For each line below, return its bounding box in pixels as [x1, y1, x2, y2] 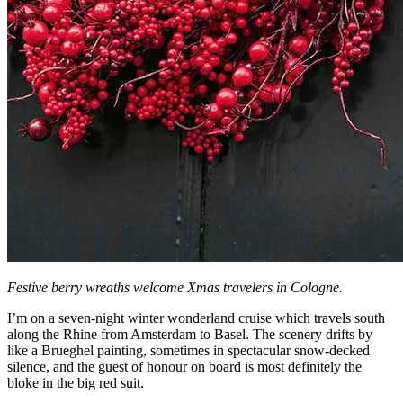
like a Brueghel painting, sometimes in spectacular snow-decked [7, 342, 370, 358]
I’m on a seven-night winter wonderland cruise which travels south [7, 309, 385, 326]
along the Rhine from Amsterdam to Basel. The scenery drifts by [7, 326, 372, 342]
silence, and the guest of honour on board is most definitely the [7, 358, 362, 374]
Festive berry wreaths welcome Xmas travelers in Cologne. [7, 279, 343, 295]
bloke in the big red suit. [7, 374, 144, 390]
